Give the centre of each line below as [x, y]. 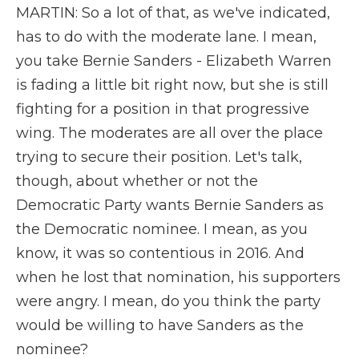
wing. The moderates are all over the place [169, 133]
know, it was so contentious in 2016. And [160, 253]
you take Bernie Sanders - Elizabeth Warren [174, 61]
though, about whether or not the [137, 181]
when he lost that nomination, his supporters [178, 277]
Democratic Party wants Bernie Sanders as [170, 205]
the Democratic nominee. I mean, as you [162, 229]
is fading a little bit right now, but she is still [172, 85]
